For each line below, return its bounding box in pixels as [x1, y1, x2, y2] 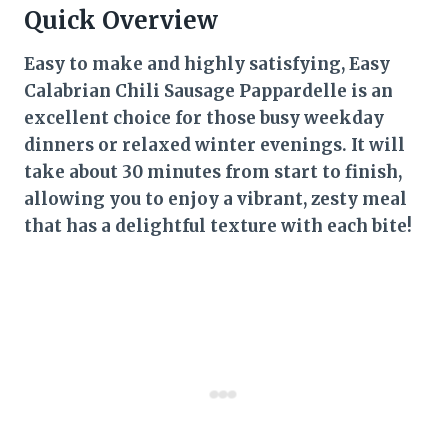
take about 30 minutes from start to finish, [24, 160, 402, 183]
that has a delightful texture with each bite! [24, 214, 412, 237]
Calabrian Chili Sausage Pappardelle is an [24, 79, 393, 102]
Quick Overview [24, 4, 218, 36]
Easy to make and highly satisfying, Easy [24, 52, 390, 75]
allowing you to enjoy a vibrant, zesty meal [24, 187, 407, 210]
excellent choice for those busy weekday [24, 106, 384, 129]
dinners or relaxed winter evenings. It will [24, 133, 405, 156]
